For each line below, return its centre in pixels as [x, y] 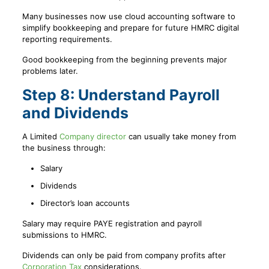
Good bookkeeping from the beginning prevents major [124, 60]
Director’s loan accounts [85, 203]
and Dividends [75, 113]
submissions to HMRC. [64, 235]
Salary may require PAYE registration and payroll [112, 224]
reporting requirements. [67, 39]
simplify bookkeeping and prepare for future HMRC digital [130, 28]
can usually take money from [181, 137]
